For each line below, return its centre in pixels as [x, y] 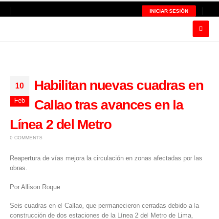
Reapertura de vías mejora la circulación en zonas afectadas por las [106, 158]
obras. [19, 168]
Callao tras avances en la [109, 105]
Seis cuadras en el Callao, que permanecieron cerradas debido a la [104, 206]
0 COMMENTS [26, 137]
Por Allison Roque [35, 187]
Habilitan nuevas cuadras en [119, 85]
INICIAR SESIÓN [169, 11]
